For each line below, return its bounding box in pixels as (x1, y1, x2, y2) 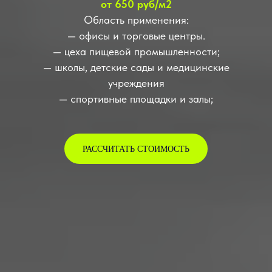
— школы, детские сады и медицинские (42, 61, 229, 74)
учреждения (107, 76, 165, 90)
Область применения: (83, 13, 189, 27)
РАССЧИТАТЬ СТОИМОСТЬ (83, 144, 189, 154)
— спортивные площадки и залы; (59, 92, 213, 106)
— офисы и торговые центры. (67, 29, 205, 42)
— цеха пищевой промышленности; (52, 45, 220, 58)
